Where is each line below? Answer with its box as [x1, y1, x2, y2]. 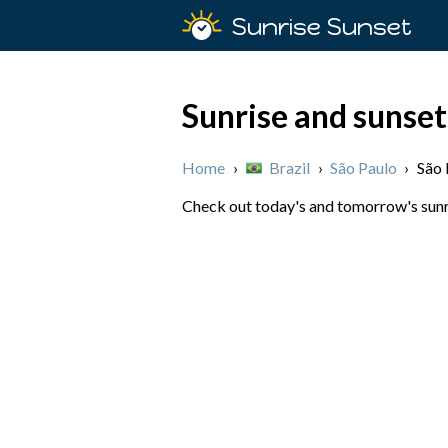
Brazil [269, 157, 310, 177]
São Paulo [330, 157, 397, 177]
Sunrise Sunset [232, 12, 412, 41]
